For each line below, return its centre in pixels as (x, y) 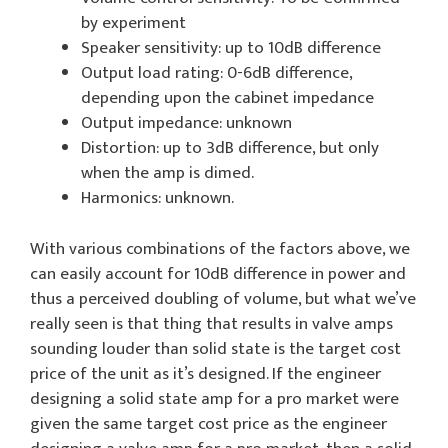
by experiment (133, 23)
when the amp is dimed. (167, 173)
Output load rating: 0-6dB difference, (216, 73)
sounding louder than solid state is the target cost (215, 348)
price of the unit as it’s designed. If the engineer (205, 373)
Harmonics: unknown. (157, 198)
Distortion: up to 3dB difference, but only (230, 148)
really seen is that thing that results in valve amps (211, 323)
